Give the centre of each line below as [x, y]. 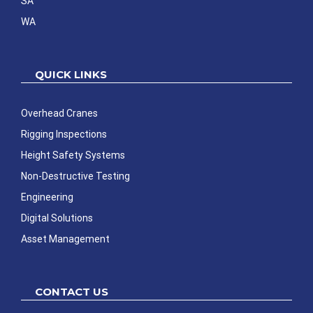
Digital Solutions [57, 218]
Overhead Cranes [59, 114]
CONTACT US [72, 292]
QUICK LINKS [71, 75]
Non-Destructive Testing [75, 176]
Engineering [47, 197]
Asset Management [65, 239]
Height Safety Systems [73, 155]
